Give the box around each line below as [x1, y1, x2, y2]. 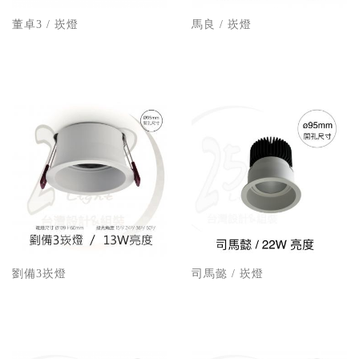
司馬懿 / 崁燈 [192, 267, 264, 280]
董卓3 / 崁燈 [12, 18, 79, 30]
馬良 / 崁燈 [192, 18, 252, 30]
